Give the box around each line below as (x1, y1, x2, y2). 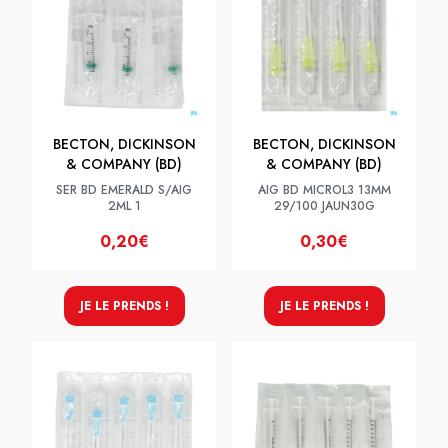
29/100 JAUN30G (273, 197, 375, 215)
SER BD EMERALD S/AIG (56, 181, 192, 199)
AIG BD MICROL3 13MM (257, 181, 391, 199)
